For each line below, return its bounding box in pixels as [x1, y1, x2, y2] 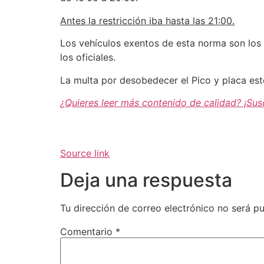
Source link [60, 147, 110, 160]
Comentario [60, 225, 115, 237]
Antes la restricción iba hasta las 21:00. [60, 14, 235, 27]
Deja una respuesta [60, 168, 232, 192]
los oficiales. [60, 51, 115, 64]
